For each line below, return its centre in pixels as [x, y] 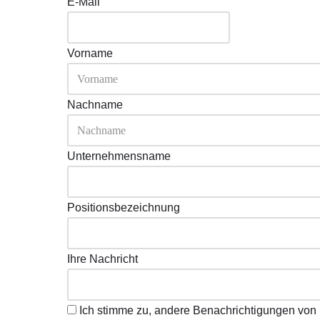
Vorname [90, 53]
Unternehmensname [119, 156]
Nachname [95, 105]
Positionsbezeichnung [123, 207]
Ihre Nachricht [102, 259]
